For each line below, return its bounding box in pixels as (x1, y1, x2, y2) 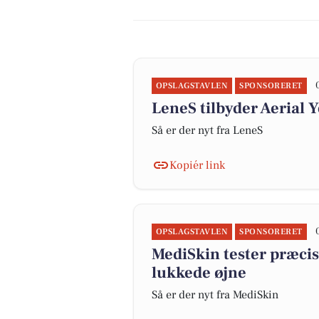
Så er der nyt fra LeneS (152, 123, 263, 137)
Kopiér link (169, 158, 225, 172)
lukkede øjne (152, 263, 246, 283)
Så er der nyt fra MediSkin (152, 288, 278, 302)
